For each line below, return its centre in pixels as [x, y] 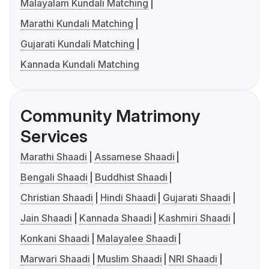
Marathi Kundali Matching [77, 24]
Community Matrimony [110, 116]
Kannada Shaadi [115, 218]
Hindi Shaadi [128, 198]
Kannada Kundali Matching [80, 65]
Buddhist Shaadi [131, 177]
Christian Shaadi [57, 198]
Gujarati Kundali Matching [77, 44]
